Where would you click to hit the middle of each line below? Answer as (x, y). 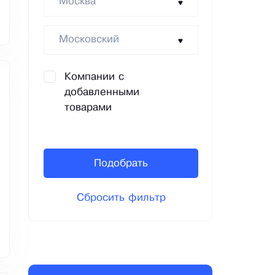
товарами (88, 108)
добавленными (102, 93)
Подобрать (121, 163)
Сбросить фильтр (121, 198)
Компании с (94, 77)
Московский (89, 40)
